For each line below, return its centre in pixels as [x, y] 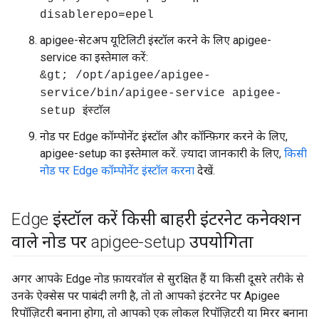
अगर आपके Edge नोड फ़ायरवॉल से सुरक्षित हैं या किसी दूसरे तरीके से [158, 279]
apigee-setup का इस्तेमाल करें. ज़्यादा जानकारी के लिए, [162, 153]
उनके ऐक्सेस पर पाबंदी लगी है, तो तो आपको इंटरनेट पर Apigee [146, 296]
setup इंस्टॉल [75, 111]
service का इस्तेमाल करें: [94, 57]
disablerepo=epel [97, 15]
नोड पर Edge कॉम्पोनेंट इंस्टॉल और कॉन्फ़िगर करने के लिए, [164, 136]
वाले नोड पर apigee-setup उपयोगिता [132, 242]
